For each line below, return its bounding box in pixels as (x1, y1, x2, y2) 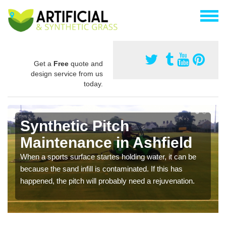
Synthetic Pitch (20, 117, 129, 134)
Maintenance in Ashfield (20, 134, 192, 151)
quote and (69, 59, 103, 68)
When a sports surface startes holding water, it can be (20, 152, 196, 161)
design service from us (31, 69, 103, 78)
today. (84, 79, 103, 88)
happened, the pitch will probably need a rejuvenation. (20, 176, 195, 185)
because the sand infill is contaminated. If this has (20, 164, 183, 173)
